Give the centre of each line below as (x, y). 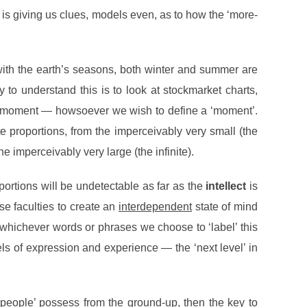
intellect (226, 186)
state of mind (225, 207)
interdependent (155, 207)
